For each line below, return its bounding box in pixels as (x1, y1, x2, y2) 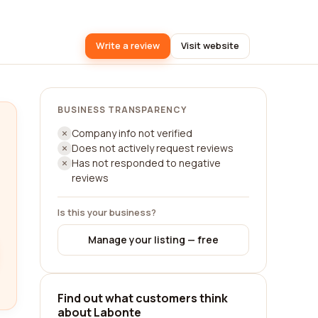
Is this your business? (57, 206, 156, 219)
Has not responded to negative (72, 156, 221, 170)
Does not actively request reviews (72, 141, 234, 155)
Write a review (96, 39, 160, 52)
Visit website (181, 39, 239, 52)
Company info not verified (72, 126, 192, 140)
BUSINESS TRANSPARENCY (57, 104, 187, 116)
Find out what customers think (57, 290, 228, 306)
